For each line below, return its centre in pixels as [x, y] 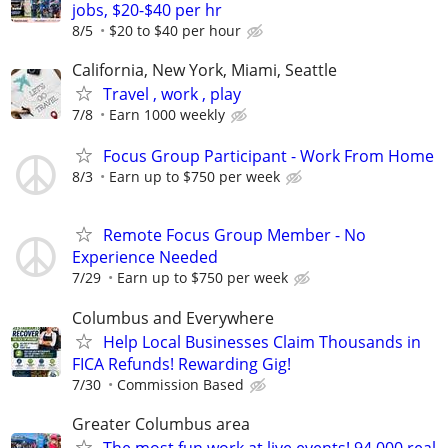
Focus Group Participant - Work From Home [268, 156]
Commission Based [180, 384]
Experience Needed [145, 257]
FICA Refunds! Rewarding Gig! [181, 363]
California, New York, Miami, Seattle [204, 70]
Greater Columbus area [161, 423]
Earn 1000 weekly [167, 114]
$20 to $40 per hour [175, 30]
